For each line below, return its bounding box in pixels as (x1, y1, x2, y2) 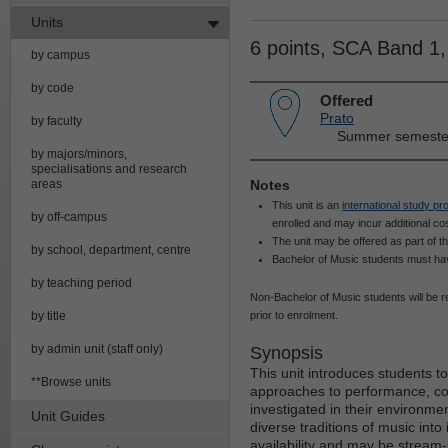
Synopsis (250, 342, 323, 363)
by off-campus (31, 209, 107, 224)
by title (31, 308, 66, 323)
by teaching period (31, 275, 132, 290)
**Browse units (31, 374, 111, 389)
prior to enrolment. (250, 308, 338, 321)
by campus (31, 47, 90, 62)
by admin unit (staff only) (31, 341, 163, 356)
